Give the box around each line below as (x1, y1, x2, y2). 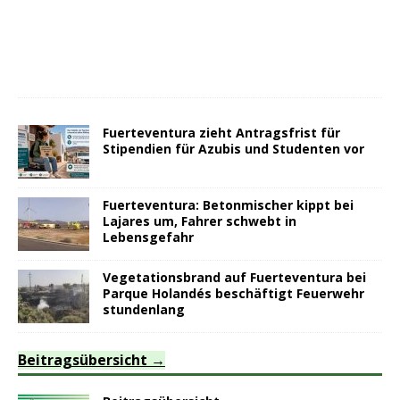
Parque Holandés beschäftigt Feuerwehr (103, 285, 364, 303)
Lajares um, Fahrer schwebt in (103, 212, 296, 230)
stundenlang (103, 301, 185, 319)
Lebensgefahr (103, 229, 194, 246)
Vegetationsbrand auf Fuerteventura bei (103, 269, 366, 287)
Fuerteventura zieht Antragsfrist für (103, 124, 340, 142)
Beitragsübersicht (18, 350, 147, 371)
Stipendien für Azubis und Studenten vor (103, 140, 364, 158)
